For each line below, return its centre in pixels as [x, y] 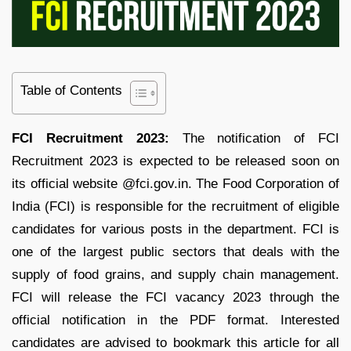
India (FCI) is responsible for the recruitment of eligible [175, 207]
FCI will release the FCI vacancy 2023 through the [175, 298]
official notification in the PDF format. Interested [175, 320]
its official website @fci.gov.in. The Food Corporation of [175, 184]
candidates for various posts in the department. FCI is [175, 230]
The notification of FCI [261, 139]
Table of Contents [71, 90]
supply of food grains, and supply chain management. [175, 275]
